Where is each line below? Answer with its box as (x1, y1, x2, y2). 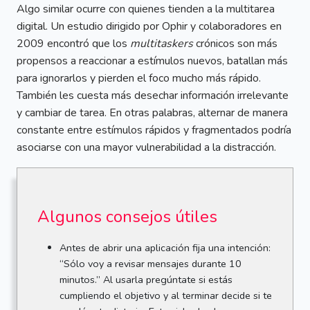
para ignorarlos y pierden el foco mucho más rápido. (17, 71, 261, 86)
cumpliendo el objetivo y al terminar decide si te (59, 288, 272, 302)
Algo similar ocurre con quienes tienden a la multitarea (17, 1, 275, 17)
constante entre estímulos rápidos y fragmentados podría (17, 122, 291, 138)
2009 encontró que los (17, 36, 130, 52)
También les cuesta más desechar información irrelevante (17, 88, 289, 104)
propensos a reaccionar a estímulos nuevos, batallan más (17, 53, 288, 69)
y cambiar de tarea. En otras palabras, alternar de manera (17, 105, 288, 121)
